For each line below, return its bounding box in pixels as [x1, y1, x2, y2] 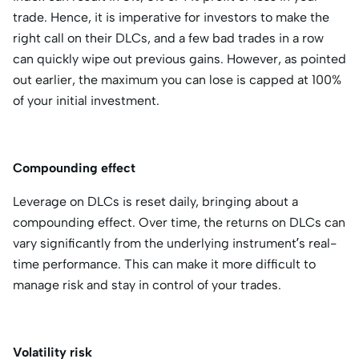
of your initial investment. [13, 92, 163, 108]
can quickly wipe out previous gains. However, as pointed [13, 50, 346, 67]
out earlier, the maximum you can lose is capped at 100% [13, 71, 341, 87]
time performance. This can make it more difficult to [13, 256, 316, 272]
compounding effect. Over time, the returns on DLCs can [13, 214, 345, 230]
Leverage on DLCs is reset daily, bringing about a [13, 193, 298, 209]
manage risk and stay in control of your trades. [13, 276, 281, 292]
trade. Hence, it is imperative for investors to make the [13, 9, 329, 25]
